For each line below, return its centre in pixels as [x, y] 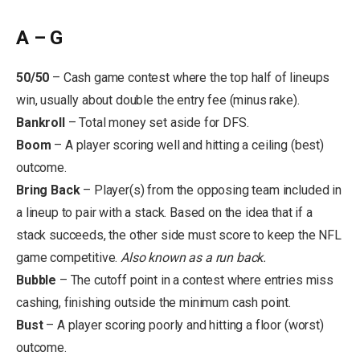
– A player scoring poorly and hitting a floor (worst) [185, 325]
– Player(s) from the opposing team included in [212, 190]
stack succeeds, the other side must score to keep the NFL [179, 235]
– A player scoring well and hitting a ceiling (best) [189, 145]
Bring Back [50, 190]
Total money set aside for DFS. [164, 122]
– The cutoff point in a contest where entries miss [195, 280]
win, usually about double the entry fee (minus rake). [158, 100]
